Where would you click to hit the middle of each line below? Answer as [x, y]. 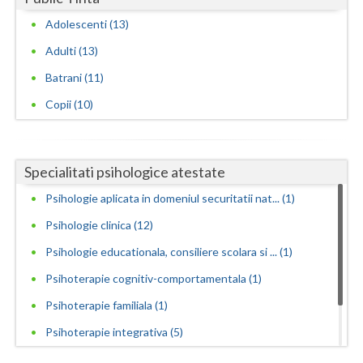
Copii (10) [69, 104]
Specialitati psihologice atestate [125, 172]
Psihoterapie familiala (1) [107, 305]
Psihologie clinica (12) [99, 225]
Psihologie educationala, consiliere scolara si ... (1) [169, 252]
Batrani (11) [75, 77]
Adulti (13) [72, 50]
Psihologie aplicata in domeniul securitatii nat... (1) [170, 199]
